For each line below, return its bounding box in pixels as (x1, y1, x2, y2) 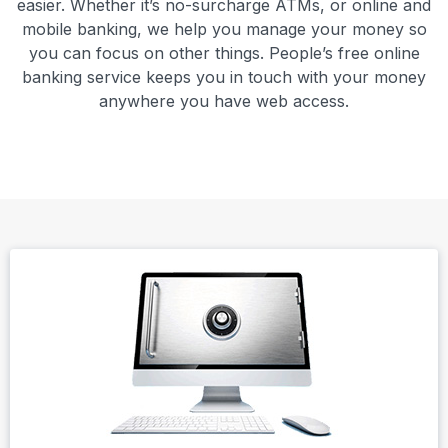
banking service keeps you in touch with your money (22, 66, 426, 87)
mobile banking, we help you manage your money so (21, 18, 427, 39)
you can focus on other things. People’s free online (28, 42, 420, 63)
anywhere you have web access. (99, 90, 349, 111)
